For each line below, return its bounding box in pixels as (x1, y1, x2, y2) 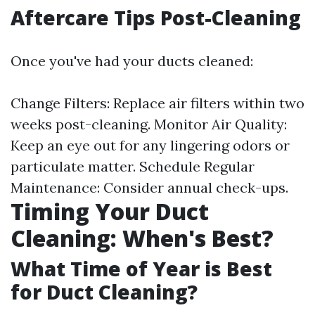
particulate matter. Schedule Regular (11, 157, 255, 175)
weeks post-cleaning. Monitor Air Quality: (11, 115, 287, 133)
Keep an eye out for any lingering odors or (11, 136, 290, 154)
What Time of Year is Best (11, 255, 272, 282)
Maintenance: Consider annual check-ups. (11, 179, 288, 196)
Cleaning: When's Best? (11, 223, 274, 253)
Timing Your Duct (11, 196, 209, 226)
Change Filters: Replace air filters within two (11, 94, 304, 112)
